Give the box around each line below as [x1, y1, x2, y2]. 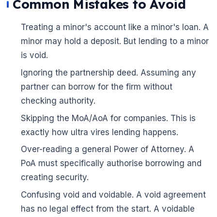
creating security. [20, 172, 89, 183]
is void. [20, 50, 48, 60]
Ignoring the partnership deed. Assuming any [20, 67, 196, 77]
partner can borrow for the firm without [20, 81, 172, 92]
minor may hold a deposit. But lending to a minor [20, 36, 209, 46]
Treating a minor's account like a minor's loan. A [20, 22, 209, 32]
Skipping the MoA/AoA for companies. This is [20, 113, 196, 123]
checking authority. [20, 95, 95, 106]
